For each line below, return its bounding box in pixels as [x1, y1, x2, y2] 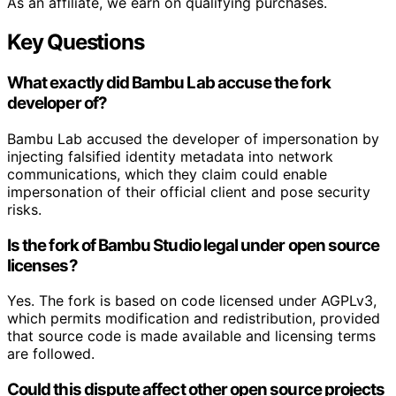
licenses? [7, 255, 78, 276]
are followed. [7, 345, 95, 363]
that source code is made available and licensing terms [7, 327, 376, 346]
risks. [7, 200, 42, 218]
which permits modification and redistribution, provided [7, 309, 380, 328]
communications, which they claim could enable [7, 164, 327, 183]
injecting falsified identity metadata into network [7, 147, 333, 165]
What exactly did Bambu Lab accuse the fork [7, 72, 331, 94]
